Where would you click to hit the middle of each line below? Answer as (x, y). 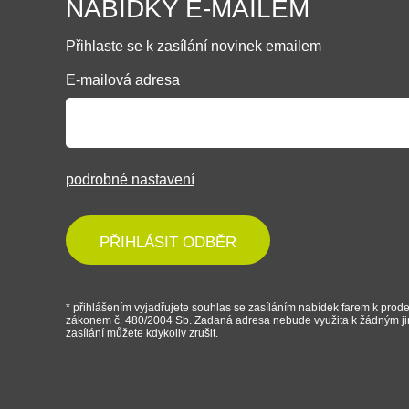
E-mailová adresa (123, 80)
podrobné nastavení (130, 179)
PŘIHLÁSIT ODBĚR (168, 242)
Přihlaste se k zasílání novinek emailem (194, 46)
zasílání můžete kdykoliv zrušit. (142, 333)
